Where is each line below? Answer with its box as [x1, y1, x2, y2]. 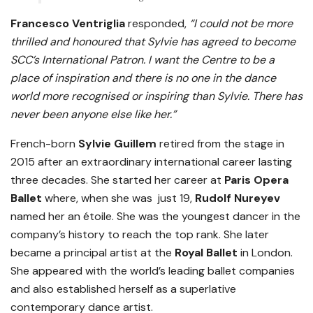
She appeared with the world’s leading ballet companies [10, 263, 295, 278]
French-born [10, 136, 78, 151]
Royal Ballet [175, 245, 238, 260]
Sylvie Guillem [78, 136, 156, 151]
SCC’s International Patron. [10, 52, 148, 67]
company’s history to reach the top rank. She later [10, 226, 269, 242]
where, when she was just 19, [42, 190, 195, 205]
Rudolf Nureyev [195, 190, 280, 205]
